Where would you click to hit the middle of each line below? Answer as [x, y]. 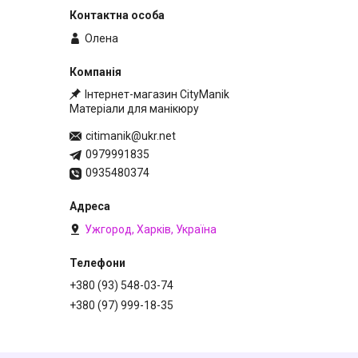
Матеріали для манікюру [134, 108]
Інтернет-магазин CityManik [157, 94]
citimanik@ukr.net [131, 136]
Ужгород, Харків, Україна [151, 230]
